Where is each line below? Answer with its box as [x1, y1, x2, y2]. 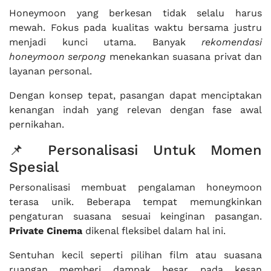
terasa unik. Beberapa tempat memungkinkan [9, 196, 262, 207]
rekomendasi [201, 36, 262, 48]
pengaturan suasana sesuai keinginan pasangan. [9, 211, 262, 222]
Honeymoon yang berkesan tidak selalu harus [9, 7, 262, 19]
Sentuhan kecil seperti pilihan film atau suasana [9, 249, 262, 261]
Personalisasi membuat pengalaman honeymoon [9, 181, 262, 193]
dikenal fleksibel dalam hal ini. [82, 225, 226, 237]
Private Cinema [9, 225, 82, 237]
